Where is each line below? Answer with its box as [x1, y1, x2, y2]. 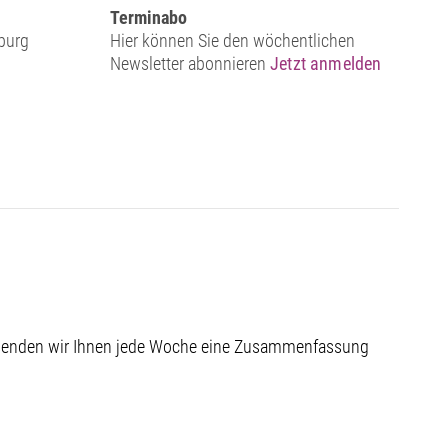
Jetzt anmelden [270, 53, 382, 75]
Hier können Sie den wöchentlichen [110, 30, 356, 52]
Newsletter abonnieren [110, 53, 271, 75]
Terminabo [110, 7, 188, 29]
